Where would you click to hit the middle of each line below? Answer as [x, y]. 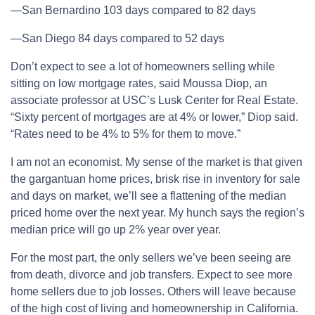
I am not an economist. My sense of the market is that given [156, 162]
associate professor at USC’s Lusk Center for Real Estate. [154, 100]
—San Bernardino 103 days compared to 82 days [133, 10]
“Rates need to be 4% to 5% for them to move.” [126, 134]
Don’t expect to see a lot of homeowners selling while [143, 66]
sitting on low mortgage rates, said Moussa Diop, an [139, 83]
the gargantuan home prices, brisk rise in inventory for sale [155, 179]
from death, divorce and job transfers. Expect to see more [152, 274]
